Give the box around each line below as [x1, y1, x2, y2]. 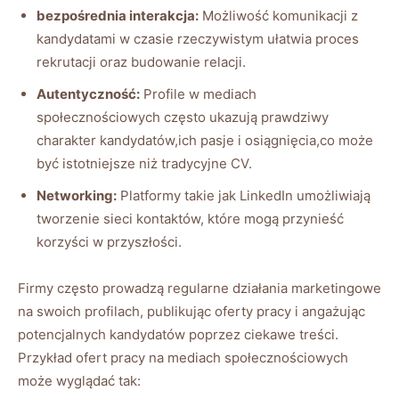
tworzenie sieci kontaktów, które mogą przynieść [37, 209, 344, 227]
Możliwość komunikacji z [199, 6, 358, 24]
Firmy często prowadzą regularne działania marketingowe [18, 279, 381, 297]
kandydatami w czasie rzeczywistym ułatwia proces [37, 29, 359, 47]
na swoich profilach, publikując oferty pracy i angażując [18, 302, 365, 320]
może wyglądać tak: [18, 371, 141, 389]
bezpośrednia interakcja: [37, 6, 199, 24]
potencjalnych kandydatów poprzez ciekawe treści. [18, 325, 338, 343]
